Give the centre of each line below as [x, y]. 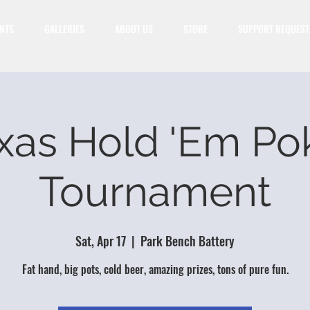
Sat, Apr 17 [101, 241]
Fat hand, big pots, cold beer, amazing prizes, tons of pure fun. [155, 270]
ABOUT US [134, 29]
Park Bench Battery [188, 241]
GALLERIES [64, 29]
